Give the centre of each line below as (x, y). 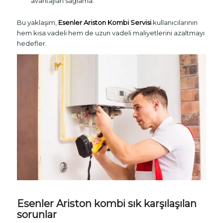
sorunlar (37, 215)
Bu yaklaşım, (37, 22)
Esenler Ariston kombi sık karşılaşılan (107, 204)
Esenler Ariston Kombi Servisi (105, 22)
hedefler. (32, 43)
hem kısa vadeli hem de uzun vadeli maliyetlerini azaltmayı (111, 33)
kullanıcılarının (174, 22)
